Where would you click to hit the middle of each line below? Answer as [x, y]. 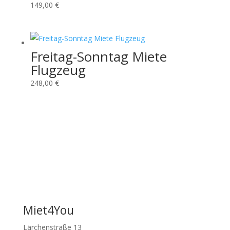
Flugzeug [58, 70]
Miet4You [48, 210]
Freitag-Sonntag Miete [98, 57]
